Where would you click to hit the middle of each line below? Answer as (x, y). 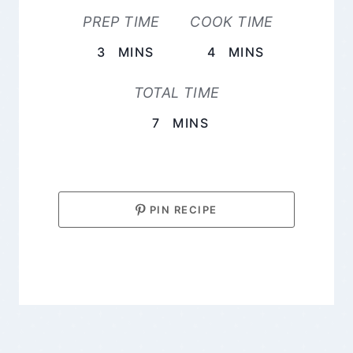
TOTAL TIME (176, 92)
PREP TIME (121, 21)
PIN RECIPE (182, 209)
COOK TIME (232, 21)
